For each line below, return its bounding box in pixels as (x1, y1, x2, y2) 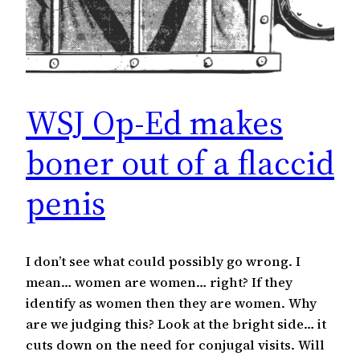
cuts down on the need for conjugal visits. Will (26, 335, 325, 354)
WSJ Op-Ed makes (26, 98, 283, 145)
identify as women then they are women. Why (26, 293, 317, 312)
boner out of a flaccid (26, 138, 334, 186)
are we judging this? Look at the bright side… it (26, 314, 326, 333)
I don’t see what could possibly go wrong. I (26, 252, 301, 270)
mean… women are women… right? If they (26, 272, 292, 291)
